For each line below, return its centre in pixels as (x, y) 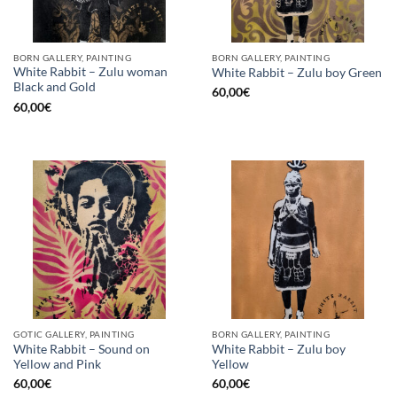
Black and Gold (54, 87)
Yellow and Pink (57, 364)
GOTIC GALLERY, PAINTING (74, 335)
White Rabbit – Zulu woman (90, 72)
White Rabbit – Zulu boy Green (297, 72)
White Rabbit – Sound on (82, 349)
